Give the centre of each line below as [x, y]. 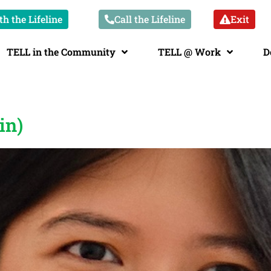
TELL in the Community [61, 52]
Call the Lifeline [149, 19]
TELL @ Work [189, 52]
